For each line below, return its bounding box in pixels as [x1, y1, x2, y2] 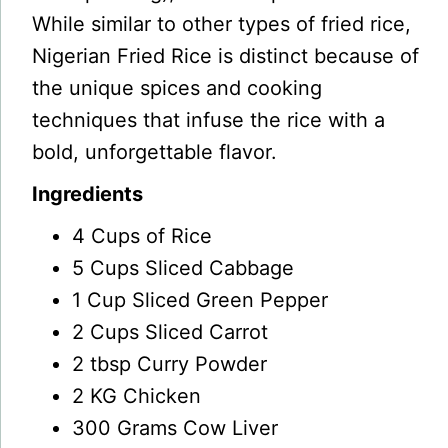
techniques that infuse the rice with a [32, 108, 386, 132]
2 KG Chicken [72, 384, 202, 408]
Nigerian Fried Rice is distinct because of [32, 44, 420, 68]
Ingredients [32, 182, 144, 206]
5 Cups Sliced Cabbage [72, 256, 295, 280]
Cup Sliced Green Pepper [87, 288, 329, 312]
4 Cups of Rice [72, 224, 213, 248]
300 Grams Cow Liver [72, 416, 279, 440]
